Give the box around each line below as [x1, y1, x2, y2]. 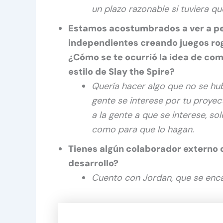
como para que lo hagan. [92, 123, 194, 136]
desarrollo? [68, 157, 118, 170]
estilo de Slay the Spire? [68, 66, 175, 78]
